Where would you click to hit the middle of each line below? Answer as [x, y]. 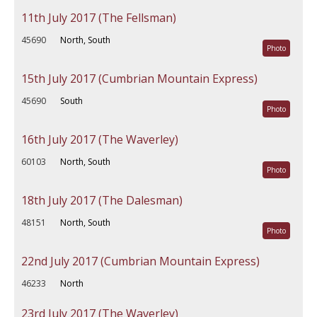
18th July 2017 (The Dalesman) [102, 200]
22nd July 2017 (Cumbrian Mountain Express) [140, 261]
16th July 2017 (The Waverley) [100, 139]
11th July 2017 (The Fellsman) [99, 18]
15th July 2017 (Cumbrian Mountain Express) [139, 79]
